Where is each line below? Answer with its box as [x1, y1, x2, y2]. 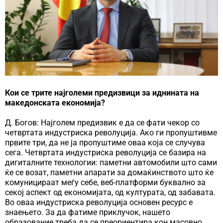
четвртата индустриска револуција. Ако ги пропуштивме [5, 128, 217, 138]
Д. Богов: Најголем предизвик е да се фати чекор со [5, 118, 200, 128]
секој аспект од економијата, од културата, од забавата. [5, 188, 216, 198]
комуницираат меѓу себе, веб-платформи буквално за [5, 178, 206, 188]
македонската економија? [5, 98, 105, 108]
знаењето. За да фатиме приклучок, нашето [5, 208, 170, 218]
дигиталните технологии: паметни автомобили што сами [5, 158, 217, 168]
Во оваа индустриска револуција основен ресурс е [5, 198, 193, 208]
